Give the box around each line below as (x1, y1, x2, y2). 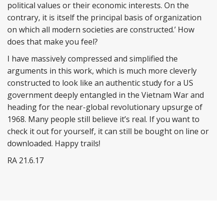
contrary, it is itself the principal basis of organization (7, 12, 201, 23)
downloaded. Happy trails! (7, 138, 100, 149)
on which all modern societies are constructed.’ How (7, 24, 194, 35)
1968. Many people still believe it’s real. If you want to (7, 114, 200, 124)
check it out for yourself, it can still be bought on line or (7, 126, 209, 137)
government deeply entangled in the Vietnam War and (7, 90, 204, 100)
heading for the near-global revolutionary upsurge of (7, 102, 202, 112)
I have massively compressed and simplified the (7, 53, 178, 64)
